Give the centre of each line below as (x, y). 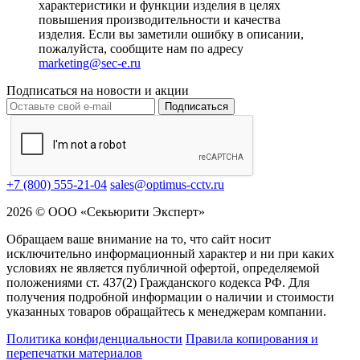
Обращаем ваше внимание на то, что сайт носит (139, 239)
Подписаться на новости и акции (98, 91)
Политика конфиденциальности (94, 339)
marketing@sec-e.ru (90, 63)
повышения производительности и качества (160, 20)
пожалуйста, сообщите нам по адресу (141, 49)
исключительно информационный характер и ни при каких (170, 254)
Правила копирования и (252, 339)
